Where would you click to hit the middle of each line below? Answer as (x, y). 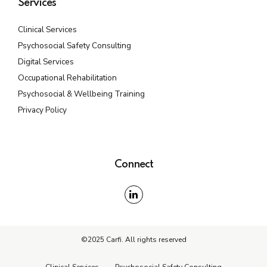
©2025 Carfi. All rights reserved (133, 240)
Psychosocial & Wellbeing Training (81, 94)
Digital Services (46, 62)
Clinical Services (47, 30)
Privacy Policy (42, 110)
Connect (133, 165)
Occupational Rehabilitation (67, 78)
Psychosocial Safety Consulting (74, 46)
